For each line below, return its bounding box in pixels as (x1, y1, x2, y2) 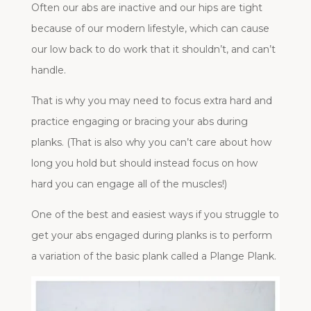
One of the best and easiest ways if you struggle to (31, 208, 279, 221)
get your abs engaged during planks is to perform (31, 228, 272, 242)
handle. (31, 63, 66, 76)
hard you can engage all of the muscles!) (31, 177, 227, 190)
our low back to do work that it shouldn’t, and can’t (31, 42, 276, 56)
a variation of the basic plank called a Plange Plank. (31, 249, 276, 262)
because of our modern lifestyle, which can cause (31, 22, 269, 35)
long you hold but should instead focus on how (31, 156, 258, 169)
